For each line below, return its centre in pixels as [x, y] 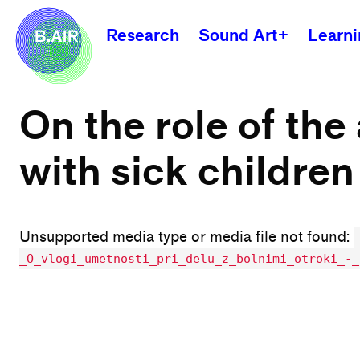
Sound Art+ [243, 35]
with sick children [187, 172]
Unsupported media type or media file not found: [186, 237]
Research [143, 35]
